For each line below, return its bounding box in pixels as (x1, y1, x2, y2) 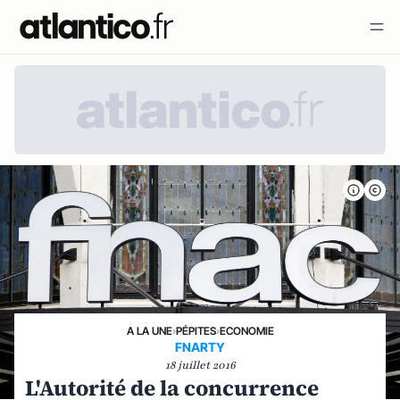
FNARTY (175, 339, 225, 354)
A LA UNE (126, 324, 172, 337)
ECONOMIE (219, 324, 274, 337)
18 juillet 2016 (164, 358, 236, 372)
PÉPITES (175, 324, 216, 337)
